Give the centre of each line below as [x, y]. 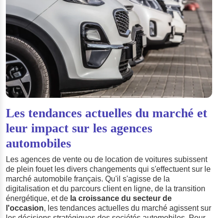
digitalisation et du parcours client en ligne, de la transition [106, 188]
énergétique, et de [38, 198]
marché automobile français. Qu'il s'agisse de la [88, 179]
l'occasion [25, 208]
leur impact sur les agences [79, 128]
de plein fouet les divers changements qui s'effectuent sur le [108, 169]
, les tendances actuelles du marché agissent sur [127, 208]
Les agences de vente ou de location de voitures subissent [107, 159]
